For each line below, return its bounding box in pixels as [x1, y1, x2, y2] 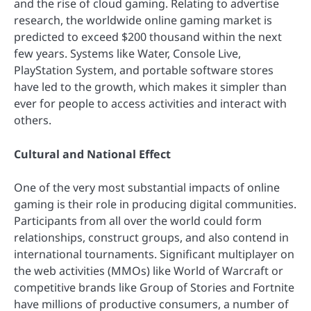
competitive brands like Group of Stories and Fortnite [14, 279, 294, 295]
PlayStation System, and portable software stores [14, 62, 274, 78]
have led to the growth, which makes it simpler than [14, 79, 287, 95]
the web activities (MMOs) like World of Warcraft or [14, 262, 283, 278]
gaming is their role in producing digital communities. [14, 196, 296, 212]
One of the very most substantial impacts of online [14, 179, 280, 195]
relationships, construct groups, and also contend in [14, 229, 289, 245]
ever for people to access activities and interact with [14, 96, 287, 112]
